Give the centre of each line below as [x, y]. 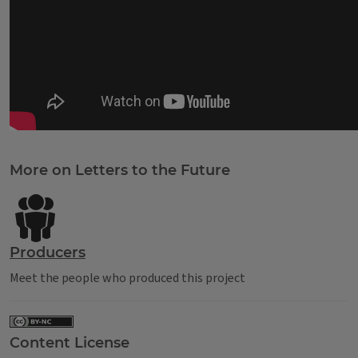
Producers [48, 253]
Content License [70, 342]
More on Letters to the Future [120, 170]
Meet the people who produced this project [127, 278]
